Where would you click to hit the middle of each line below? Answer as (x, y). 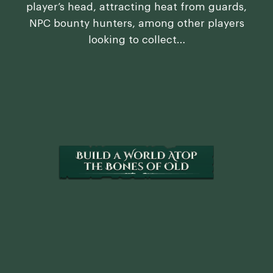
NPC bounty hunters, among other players (136, 23)
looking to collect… (136, 40)
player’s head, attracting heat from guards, (136, 7)
